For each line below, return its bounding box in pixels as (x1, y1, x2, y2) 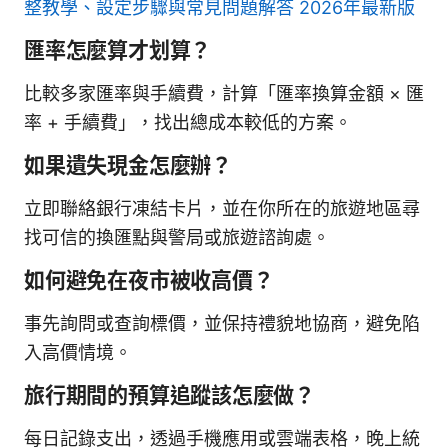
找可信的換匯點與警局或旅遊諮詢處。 (24, 226, 330, 248)
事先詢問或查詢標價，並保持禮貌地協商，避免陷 (24, 312, 420, 334)
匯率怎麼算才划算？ (24, 37, 212, 63)
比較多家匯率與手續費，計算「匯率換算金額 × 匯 (24, 82, 424, 104)
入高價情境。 (24, 341, 132, 363)
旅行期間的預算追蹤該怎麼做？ (24, 382, 316, 408)
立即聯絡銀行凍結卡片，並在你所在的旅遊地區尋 (24, 197, 420, 219)
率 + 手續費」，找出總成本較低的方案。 (24, 111, 352, 133)
